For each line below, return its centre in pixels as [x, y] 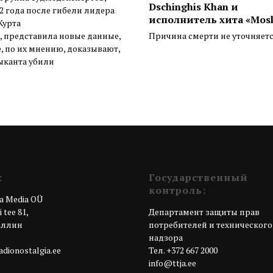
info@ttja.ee [172, 263]
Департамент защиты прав [204, 212]
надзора [166, 238]
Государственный [198, 178]
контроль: [177, 190]
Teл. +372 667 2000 [183, 250]
